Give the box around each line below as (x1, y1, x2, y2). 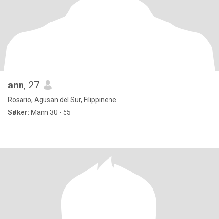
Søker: (8, 109, 29, 116)
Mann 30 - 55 (29, 109, 71, 116)
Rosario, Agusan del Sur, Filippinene (8, 96, 116, 104)
